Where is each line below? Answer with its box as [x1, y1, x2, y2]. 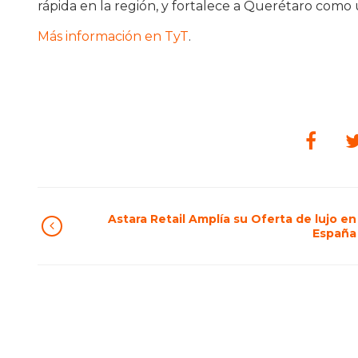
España [312, 226, 356, 241]
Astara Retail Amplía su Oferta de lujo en [108, 212, 356, 226]
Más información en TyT [38, 29, 189, 44]
